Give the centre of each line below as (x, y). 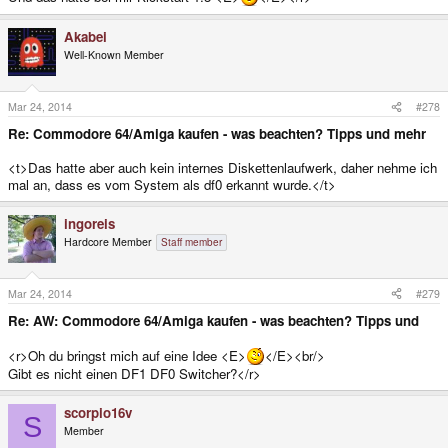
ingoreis (89, 223)
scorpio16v (98, 412)
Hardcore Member (108, 241)
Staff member (191, 241)
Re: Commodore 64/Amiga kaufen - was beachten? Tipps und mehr (217, 133)
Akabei (85, 37)
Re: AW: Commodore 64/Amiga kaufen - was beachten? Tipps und (213, 320)
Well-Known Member (114, 55)
